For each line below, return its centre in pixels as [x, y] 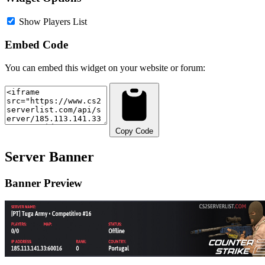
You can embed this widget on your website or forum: [105, 67]
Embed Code [36, 45]
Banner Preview [43, 183]
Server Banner [49, 156]
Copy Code [134, 131]
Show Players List [53, 22]
